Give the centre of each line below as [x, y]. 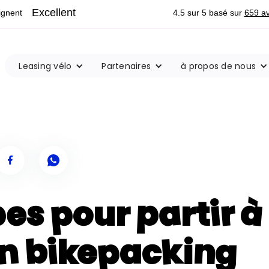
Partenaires [126, 66]
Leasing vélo [45, 66]
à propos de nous [218, 66]
